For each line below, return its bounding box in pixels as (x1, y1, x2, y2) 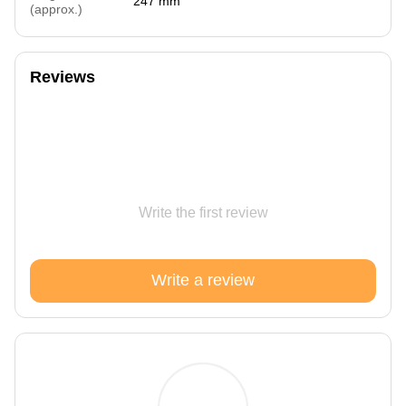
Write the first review (138, 204, 268, 220)
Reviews (30, 67, 95, 86)
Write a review (151, 271, 255, 290)
